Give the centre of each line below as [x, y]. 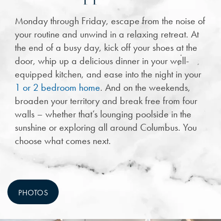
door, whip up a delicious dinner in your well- [102, 60]
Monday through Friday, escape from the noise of [110, 20]
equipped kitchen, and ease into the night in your [108, 74]
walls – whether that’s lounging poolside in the [103, 114]
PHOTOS [33, 192]
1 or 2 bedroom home [57, 87]
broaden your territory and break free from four [106, 100]
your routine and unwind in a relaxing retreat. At [107, 34]
